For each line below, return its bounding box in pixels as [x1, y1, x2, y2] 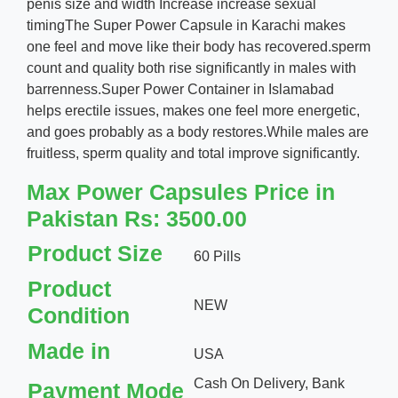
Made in [28, 338, 110, 363]
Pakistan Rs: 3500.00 [27, 206, 247, 231]
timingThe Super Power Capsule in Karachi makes [27, 18, 346, 33]
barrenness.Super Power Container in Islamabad [27, 82, 334, 97]
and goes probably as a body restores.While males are [27, 124, 369, 139]
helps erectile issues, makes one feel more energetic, [27, 103, 360, 118]
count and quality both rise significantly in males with [27, 60, 356, 76]
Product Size [28, 241, 163, 266]
